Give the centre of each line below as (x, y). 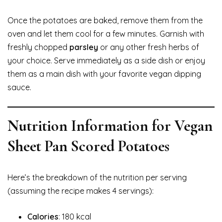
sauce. (19, 87)
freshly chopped (38, 47)
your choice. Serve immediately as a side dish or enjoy (106, 60)
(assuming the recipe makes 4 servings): (81, 191)
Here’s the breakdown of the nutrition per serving (97, 177)
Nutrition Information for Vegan (110, 125)
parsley (84, 47)
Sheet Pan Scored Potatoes (88, 146)
